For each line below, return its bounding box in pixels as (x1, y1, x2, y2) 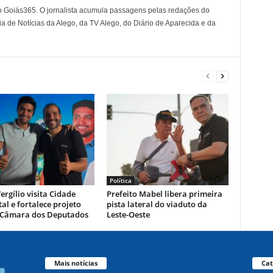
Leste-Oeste (106, 209, 150, 220)
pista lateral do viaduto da (106, 199, 207, 210)
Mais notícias (54, 258, 97, 268)
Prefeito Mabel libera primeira (106, 188, 222, 199)
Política (109, 176, 132, 185)
